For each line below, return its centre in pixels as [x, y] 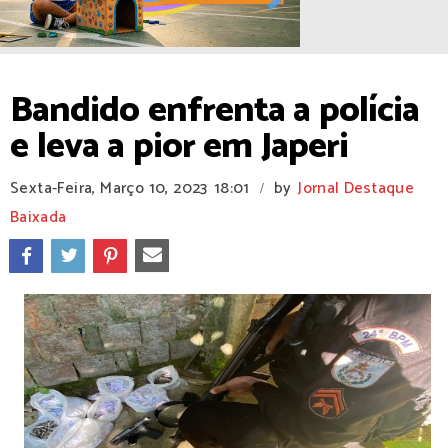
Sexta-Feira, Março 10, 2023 [109, 188]
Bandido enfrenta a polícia [214, 110]
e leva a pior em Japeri [179, 146]
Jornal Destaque [356, 188]
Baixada [38, 217]
